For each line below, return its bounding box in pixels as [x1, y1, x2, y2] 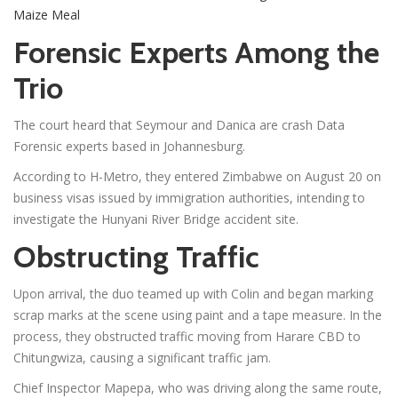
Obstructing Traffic [13, 237, 259, 275]
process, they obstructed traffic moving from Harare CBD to [13, 327, 361, 345]
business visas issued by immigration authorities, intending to [13, 188, 365, 206]
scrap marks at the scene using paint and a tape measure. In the [13, 306, 382, 323]
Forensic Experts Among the [13, 33, 379, 71]
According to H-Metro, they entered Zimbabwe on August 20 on [13, 167, 381, 185]
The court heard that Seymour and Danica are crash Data [13, 115, 345, 133]
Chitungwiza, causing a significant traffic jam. [13, 348, 271, 366]
